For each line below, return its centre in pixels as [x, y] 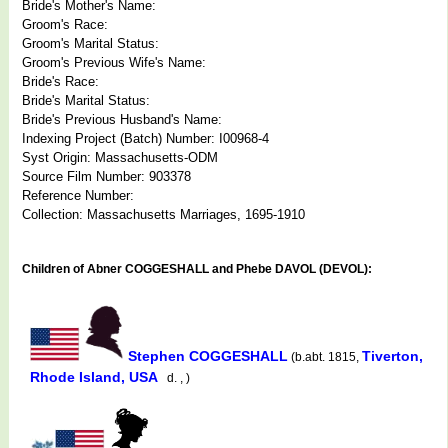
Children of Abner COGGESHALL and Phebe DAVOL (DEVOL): [197, 268]
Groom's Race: [65, 24]
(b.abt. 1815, [325, 356]
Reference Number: [78, 195]
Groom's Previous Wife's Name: [114, 62]
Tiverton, [392, 355]
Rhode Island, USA [95, 376]
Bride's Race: [60, 81]
